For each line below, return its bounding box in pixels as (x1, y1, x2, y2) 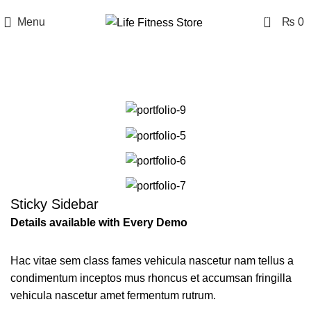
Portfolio (110, 65, 201, 93)
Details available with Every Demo (10, 217, 187, 229)
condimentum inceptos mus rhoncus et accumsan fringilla (10, 272, 292, 285)
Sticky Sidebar (10, 196, 99, 212)
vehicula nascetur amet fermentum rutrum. (10, 289, 216, 302)
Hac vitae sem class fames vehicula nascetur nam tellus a (10, 255, 294, 267)
